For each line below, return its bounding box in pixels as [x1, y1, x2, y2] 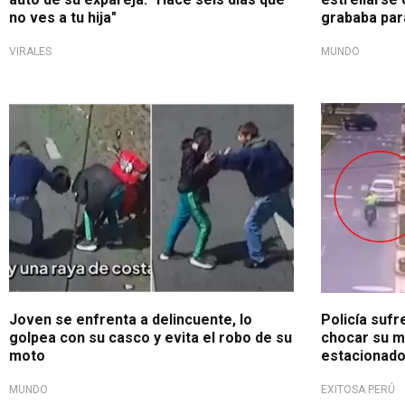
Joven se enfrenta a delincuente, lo [9, 310, 252, 328]
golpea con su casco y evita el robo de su [9, 328, 292, 346]
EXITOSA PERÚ [320, 382, 395, 396]
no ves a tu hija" [9, 9, 117, 27]
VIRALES [9, 45, 52, 59]
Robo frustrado [27, 110, 106, 124]
